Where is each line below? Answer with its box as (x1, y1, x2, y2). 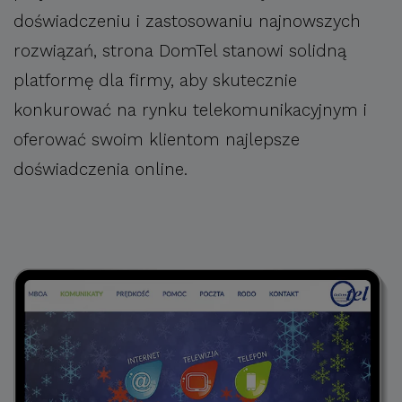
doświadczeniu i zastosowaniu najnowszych (13, 11, 361, 31)
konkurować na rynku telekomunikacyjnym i (13, 100, 367, 120)
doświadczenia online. (13, 159, 188, 179)
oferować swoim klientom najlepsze (13, 129, 300, 150)
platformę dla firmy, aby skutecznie (13, 70, 297, 91)
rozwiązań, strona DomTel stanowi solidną (13, 40, 346, 61)
